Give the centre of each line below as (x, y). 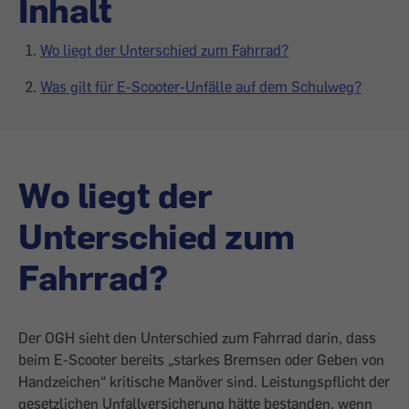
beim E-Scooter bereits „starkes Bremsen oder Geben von (201, 360)
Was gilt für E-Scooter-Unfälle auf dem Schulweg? (201, 87)
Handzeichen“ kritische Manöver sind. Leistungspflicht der (204, 382)
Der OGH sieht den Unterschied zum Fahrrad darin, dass (197, 338)
